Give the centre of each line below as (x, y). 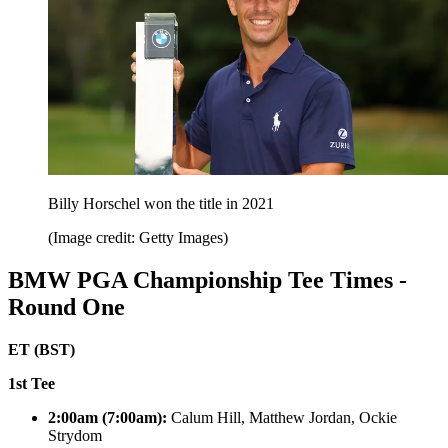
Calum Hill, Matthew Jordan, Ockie (284, 417)
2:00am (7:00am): (109, 417)
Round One (66, 307)
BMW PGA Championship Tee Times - (207, 280)
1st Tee (31, 383)
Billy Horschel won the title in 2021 (161, 204)
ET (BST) (41, 349)
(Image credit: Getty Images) (138, 238)
